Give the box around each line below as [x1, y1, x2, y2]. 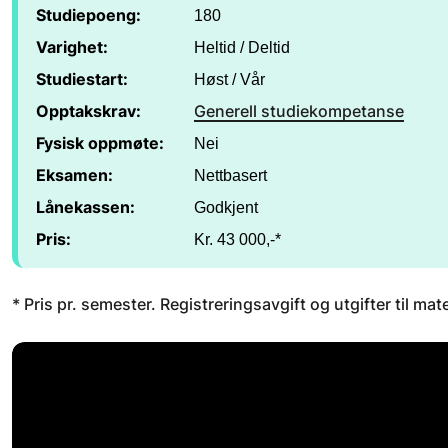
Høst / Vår [194, 70, 265, 88]
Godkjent [194, 198, 258, 216]
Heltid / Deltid [194, 38, 290, 56]
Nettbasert [194, 166, 267, 184]
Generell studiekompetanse [194, 101, 404, 121]
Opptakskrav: [36, 101, 141, 121]
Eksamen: [36, 165, 113, 185]
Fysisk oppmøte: [36, 133, 164, 153]
